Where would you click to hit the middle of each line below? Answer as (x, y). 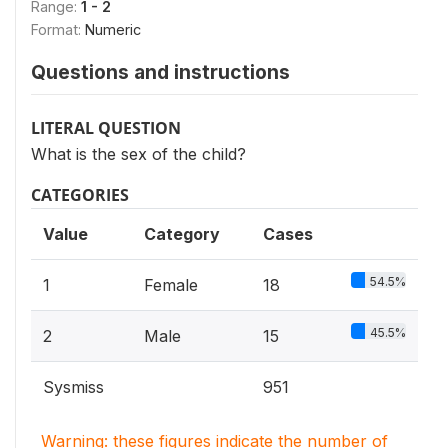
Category (182, 234)
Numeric (113, 29)
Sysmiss (73, 387)
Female (171, 285)
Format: (58, 29)
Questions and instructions (160, 72)
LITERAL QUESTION (106, 128)
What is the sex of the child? (138, 154)
